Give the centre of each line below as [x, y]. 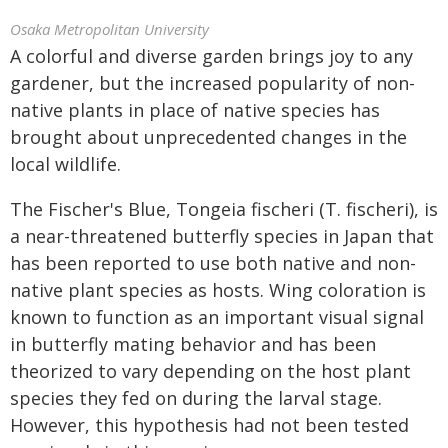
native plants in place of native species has [195, 110]
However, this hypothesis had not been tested [209, 425]
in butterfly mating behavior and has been [193, 344]
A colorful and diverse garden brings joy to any [211, 56]
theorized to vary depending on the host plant [210, 371]
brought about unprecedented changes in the [208, 137]
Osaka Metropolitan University [109, 29]
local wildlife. [65, 164]
